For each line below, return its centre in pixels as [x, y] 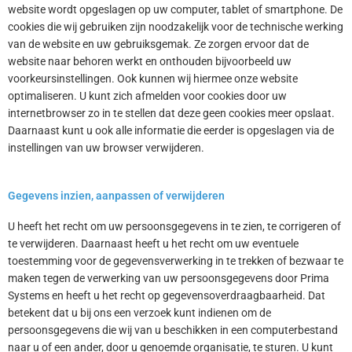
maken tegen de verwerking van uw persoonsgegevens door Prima [169, 279]
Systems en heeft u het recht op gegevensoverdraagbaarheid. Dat [167, 296]
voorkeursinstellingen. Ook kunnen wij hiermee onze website [153, 79]
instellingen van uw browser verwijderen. [106, 148]
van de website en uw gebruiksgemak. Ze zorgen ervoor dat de [158, 44]
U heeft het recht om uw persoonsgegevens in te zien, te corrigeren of [174, 227]
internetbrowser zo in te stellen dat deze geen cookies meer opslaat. [171, 114]
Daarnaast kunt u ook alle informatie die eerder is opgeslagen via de [171, 131]
